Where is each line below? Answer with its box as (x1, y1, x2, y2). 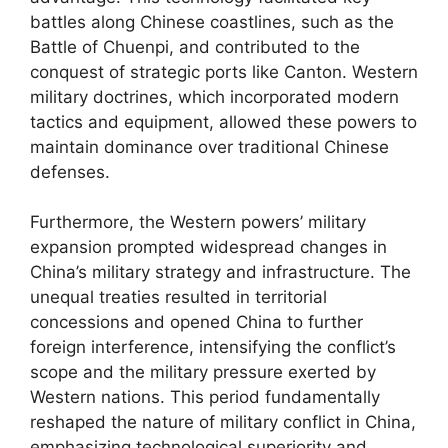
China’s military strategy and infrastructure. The (30, 262, 411, 282)
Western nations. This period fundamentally (30, 387, 380, 407)
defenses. (30, 161, 110, 182)
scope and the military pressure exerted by (30, 362, 376, 382)
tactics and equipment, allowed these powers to (30, 111, 417, 132)
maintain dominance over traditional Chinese (30, 136, 389, 157)
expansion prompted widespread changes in (30, 237, 387, 257)
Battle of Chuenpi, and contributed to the (30, 36, 360, 57)
